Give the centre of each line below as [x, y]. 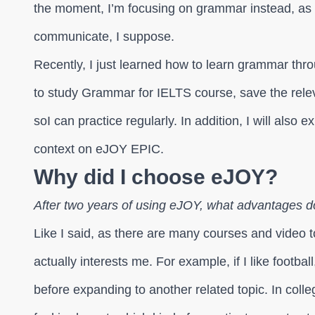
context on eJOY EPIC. [99, 149]
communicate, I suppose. [106, 37]
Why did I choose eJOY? [156, 177]
